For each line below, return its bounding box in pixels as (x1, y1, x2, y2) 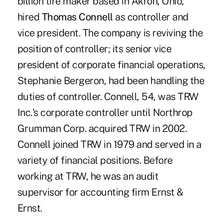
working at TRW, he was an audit (17, 170, 159, 183)
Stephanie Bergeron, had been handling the (17, 75, 205, 87)
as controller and (112, 11, 189, 23)
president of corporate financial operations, (17, 59, 206, 71)
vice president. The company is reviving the (17, 27, 203, 39)
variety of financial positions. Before (17, 154, 173, 167)
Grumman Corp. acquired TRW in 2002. (17, 122, 187, 135)
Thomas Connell (41, 11, 113, 23)
